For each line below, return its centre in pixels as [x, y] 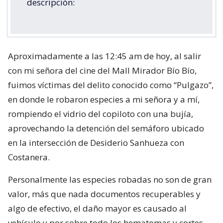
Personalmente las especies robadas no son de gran [110, 179]
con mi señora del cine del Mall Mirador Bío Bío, [102, 70]
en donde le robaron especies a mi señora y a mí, [104, 99]
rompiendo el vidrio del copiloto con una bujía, [101, 113]
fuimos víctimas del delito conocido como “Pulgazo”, [111, 85]
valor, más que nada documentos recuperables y [104, 194]
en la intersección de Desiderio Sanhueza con [96, 142]
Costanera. [29, 157]
